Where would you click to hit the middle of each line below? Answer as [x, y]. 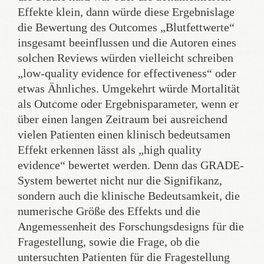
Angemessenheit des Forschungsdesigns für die [131, 226]
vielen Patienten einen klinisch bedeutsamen [124, 134]
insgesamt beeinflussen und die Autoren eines [127, 42]
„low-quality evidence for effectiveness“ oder [127, 73]
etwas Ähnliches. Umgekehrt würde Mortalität [129, 88]
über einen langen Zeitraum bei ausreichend [123, 119]
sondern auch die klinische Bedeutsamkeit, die [129, 196]
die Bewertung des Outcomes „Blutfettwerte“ [126, 27]
